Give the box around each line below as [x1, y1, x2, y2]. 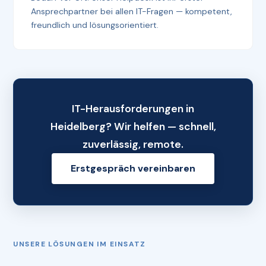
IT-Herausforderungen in [72, 102, 194, 115]
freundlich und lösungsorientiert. [31, 19, 159, 30]
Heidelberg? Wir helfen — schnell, [50, 119, 216, 133]
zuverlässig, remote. [83, 137, 183, 151]
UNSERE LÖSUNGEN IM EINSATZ [13, 239, 146, 249]
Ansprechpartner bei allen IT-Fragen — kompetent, [31, 5, 233, 17]
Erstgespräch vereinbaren [71, 162, 195, 175]
